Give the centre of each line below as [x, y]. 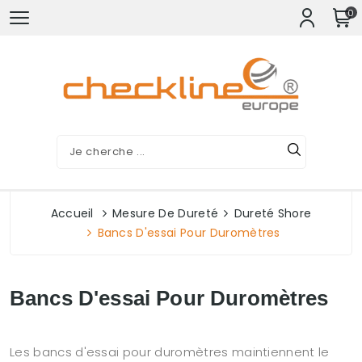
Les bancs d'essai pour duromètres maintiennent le [170, 352]
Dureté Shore [273, 213]
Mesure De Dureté [166, 213]
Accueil [72, 213]
